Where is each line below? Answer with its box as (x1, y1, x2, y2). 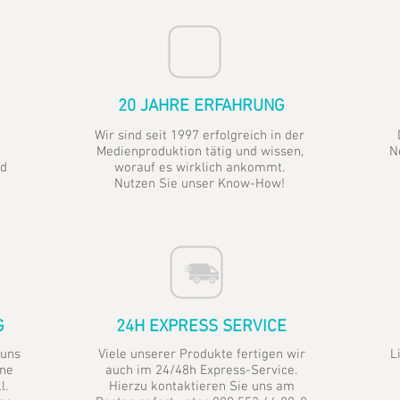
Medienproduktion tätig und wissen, (96, 144, 304, 160)
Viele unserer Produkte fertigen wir (97, 346, 305, 362)
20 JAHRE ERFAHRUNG (118, 96, 285, 117)
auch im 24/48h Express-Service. (105, 362, 297, 379)
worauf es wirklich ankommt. (114, 160, 285, 176)
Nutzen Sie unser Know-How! (114, 176, 285, 192)
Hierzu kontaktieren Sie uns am (108, 379, 295, 395)
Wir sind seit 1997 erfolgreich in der (95, 128, 304, 144)
